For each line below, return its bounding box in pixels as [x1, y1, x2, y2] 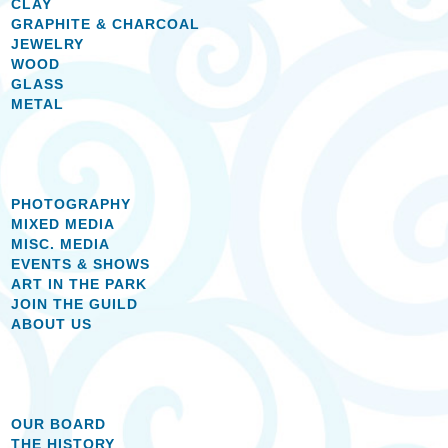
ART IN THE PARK [11, 275, 148, 292]
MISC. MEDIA [11, 235, 111, 252]
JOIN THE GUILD [11, 295, 139, 312]
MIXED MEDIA [11, 215, 116, 232]
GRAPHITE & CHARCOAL [11, 15, 201, 32]
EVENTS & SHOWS [11, 255, 151, 272]
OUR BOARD [11, 415, 107, 432]
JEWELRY [11, 35, 85, 52]
